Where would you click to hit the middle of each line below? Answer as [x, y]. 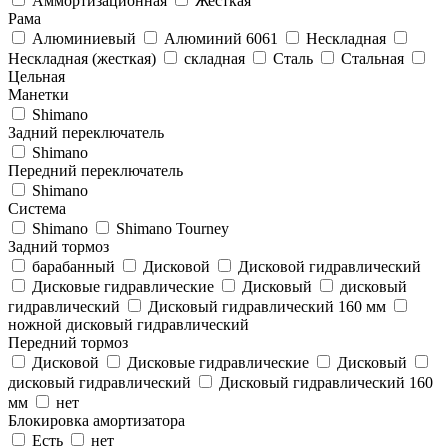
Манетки [38, 94]
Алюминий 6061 [221, 38]
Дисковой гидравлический [327, 266]
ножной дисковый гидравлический [128, 324]
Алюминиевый [84, 38]
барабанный [73, 266]
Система [37, 208]
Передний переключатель [95, 170]
